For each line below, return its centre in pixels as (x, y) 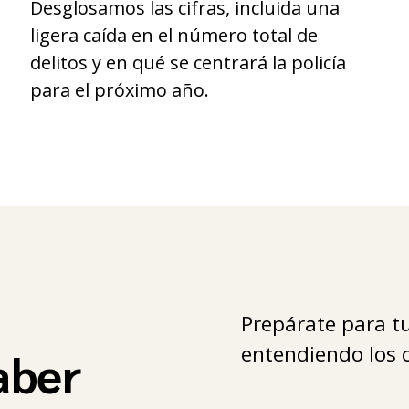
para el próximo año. (120, 90)
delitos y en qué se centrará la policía (189, 63)
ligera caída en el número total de (174, 36)
